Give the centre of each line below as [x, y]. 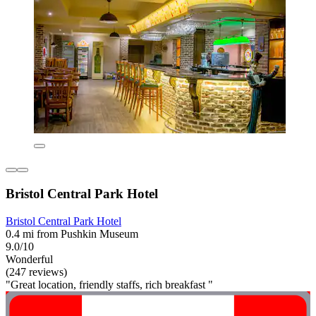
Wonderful [29, 259]
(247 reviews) [36, 272]
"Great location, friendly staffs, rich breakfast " [109, 284]
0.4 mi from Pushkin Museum [72, 233]
